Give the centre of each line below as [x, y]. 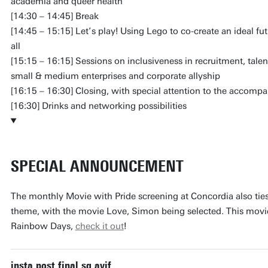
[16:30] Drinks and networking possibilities [98, 106]
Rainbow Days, [43, 226]
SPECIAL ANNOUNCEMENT [97, 166]
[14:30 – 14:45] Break [54, 16]
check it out [99, 226]
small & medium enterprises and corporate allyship [115, 76]
